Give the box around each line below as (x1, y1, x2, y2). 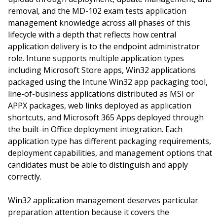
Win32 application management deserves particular (8, 195, 198, 206)
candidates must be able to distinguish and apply (8, 159, 188, 170)
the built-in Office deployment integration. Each (8, 124, 183, 135)
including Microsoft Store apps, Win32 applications (8, 65, 196, 75)
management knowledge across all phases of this (8, 17, 190, 28)
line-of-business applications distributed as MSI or (8, 88, 194, 99)
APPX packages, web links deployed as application (8, 100, 191, 111)
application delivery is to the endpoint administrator (8, 41, 200, 52)
